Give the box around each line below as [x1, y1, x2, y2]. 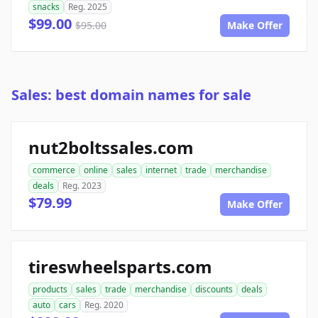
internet [146, 164, 177, 177]
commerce [33, 164, 75, 177]
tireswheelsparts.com [28, 255, 212, 279]
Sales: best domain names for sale [11, 85, 251, 105]
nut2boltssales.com [28, 136, 194, 160]
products [33, 283, 67, 296]
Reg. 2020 [84, 299, 124, 312]
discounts [195, 283, 233, 296]
